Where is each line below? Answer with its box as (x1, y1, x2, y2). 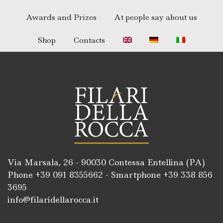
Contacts (73, 35, 105, 46)
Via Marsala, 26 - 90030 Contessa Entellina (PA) (7, 157, 205, 168)
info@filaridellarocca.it (7, 194, 99, 206)
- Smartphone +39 (103, 169, 181, 181)
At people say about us (114, 12, 198, 23)
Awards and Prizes (25, 12, 97, 23)
